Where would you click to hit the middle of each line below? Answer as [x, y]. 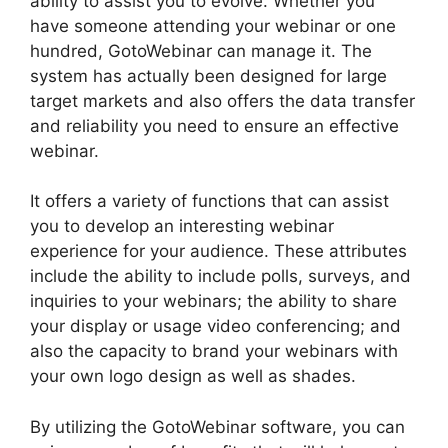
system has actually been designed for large [208, 75]
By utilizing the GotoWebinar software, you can [217, 426]
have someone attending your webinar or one [213, 25]
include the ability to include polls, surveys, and [220, 276]
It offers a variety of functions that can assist [209, 201]
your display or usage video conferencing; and [215, 326]
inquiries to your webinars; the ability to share [213, 301]
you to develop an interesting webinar [182, 226]
